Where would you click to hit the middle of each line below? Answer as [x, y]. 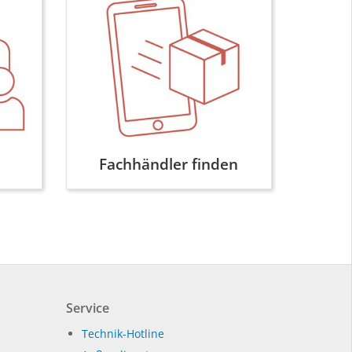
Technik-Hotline [123, 333]
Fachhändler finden [169, 164]
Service [87, 308]
